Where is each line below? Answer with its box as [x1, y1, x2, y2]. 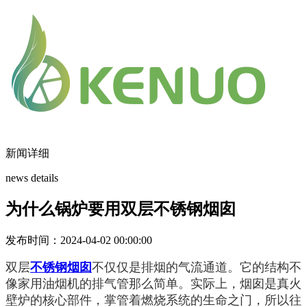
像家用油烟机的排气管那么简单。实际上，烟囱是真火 [5, 276, 302, 291]
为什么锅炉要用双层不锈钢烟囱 [5, 199, 236, 218]
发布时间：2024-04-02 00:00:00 [5, 234, 152, 246]
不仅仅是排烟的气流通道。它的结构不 [92, 260, 302, 274]
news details [5, 172, 58, 184]
